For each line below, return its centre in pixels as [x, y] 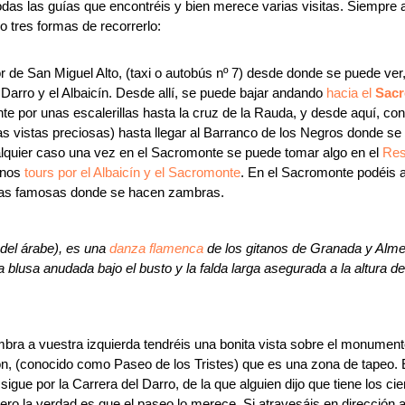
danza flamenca [156, 248]
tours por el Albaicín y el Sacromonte [132, 172]
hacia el [351, 93]
